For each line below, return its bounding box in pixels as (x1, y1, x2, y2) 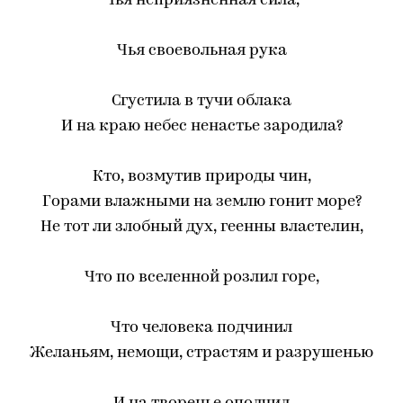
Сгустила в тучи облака (112, 93, 291, 110)
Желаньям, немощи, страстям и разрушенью (30, 345, 373, 362)
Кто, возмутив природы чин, (92, 168, 311, 185)
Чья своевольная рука (116, 42, 287, 59)
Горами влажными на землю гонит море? (41, 193, 362, 210)
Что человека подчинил (111, 319, 292, 336)
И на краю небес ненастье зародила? (60, 118, 343, 135)
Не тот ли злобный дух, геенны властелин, (40, 219, 363, 236)
